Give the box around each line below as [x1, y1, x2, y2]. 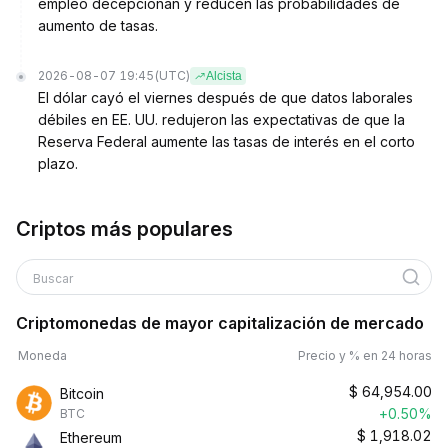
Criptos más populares [16, 217, 233, 241]
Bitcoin [60, 385, 104, 402]
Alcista [206, 69, 242, 83]
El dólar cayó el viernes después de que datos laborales [38, 89, 413, 106]
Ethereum [60, 429, 122, 446]
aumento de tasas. [38, 17, 158, 34]
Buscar [33, 271, 73, 286]
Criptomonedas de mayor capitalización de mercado [16, 313, 424, 333]
